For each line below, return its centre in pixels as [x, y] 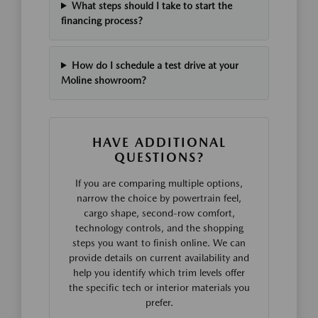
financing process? [102, 20]
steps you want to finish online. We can [159, 242]
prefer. [159, 302]
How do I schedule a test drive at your [155, 65]
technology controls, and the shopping [159, 227]
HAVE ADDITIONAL [159, 142]
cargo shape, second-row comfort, [159, 213]
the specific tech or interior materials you [159, 287]
